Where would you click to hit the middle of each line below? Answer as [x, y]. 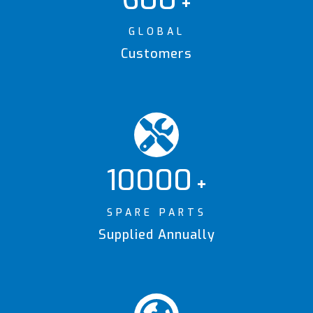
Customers [156, 54]
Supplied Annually [156, 235]
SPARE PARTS [156, 213]
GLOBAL [156, 32]
